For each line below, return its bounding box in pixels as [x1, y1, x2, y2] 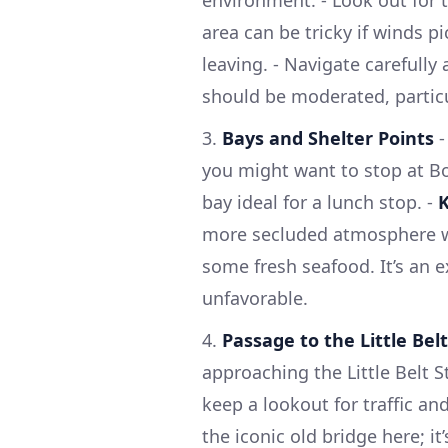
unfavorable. [202, 286, 308, 311]
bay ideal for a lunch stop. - [202, 190, 438, 215]
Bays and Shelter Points [222, 126, 434, 151]
